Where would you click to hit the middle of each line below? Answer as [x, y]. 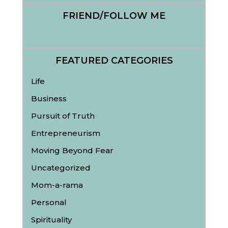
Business [49, 98]
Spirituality [51, 220]
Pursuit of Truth [63, 116]
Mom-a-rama [57, 185]
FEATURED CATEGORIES [114, 61]
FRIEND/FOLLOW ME [114, 16]
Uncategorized [61, 168]
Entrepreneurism [66, 133]
